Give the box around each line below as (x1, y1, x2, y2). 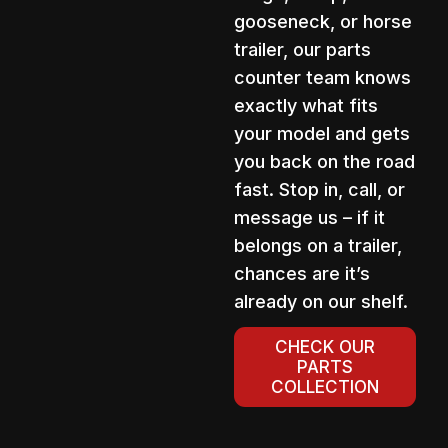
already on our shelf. (234, 291, 408, 313)
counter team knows (234, 67, 411, 89)
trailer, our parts (234, 39, 371, 61)
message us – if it (234, 207, 385, 229)
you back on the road (234, 151, 415, 173)
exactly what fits (234, 95, 378, 117)
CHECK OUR (274, 337, 375, 358)
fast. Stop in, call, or (234, 179, 405, 201)
